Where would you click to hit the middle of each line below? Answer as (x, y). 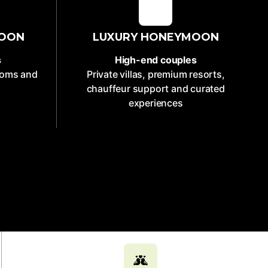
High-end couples (156, 60)
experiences (156, 103)
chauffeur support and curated (156, 89)
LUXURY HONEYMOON (156, 37)
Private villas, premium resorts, (156, 74)
